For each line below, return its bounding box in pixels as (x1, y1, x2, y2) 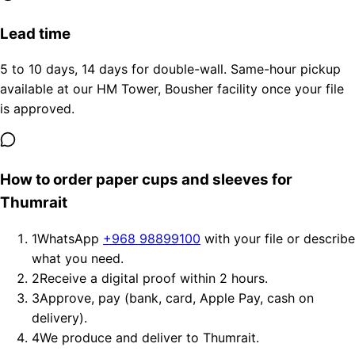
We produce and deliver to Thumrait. (40, 329, 259, 345)
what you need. (32, 250, 124, 266)
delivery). (32, 309, 87, 326)
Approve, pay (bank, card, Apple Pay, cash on (40, 289, 314, 306)
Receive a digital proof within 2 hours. (40, 269, 268, 286)
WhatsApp (37, 230, 103, 246)
